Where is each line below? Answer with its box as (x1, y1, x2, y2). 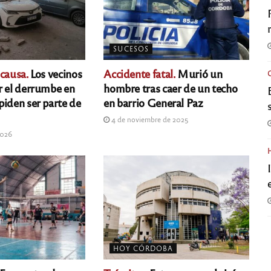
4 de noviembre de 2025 (109, 114, 189, 125)
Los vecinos (28, 66, 82, 81)
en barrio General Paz (103, 95, 203, 110)
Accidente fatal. (103, 66, 175, 81)
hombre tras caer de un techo (103, 80, 238, 96)
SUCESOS (113, 44, 149, 53)
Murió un (175, 66, 223, 81)
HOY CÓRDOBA (113, 244, 174, 253)
